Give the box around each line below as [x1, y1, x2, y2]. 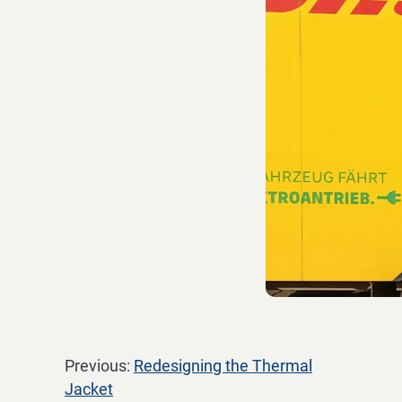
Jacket [65, 380, 113, 398]
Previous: [65, 356, 134, 375]
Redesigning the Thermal [134, 356, 312, 375]
